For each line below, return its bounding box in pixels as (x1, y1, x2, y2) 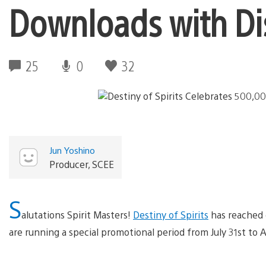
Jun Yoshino (49, 144, 95, 156)
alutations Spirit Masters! (21, 208, 133, 221)
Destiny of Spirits (133, 208, 208, 221)
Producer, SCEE (49, 157, 114, 170)
